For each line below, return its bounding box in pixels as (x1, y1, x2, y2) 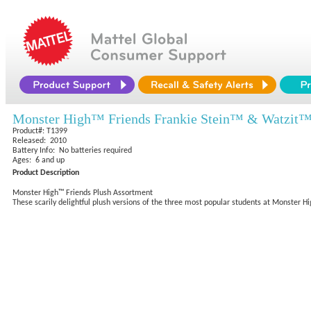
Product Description (12, 169, 79, 177)
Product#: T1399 (12, 127, 67, 135)
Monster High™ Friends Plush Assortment (12, 189, 153, 197)
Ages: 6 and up (12, 156, 65, 165)
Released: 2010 (12, 137, 67, 145)
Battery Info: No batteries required (12, 146, 132, 155)
